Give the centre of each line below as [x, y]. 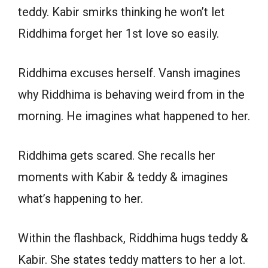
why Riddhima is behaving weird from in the [131, 94]
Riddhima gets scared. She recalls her [117, 155]
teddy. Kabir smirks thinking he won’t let [121, 12]
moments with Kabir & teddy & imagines [123, 177]
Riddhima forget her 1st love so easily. [118, 33]
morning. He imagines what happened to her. [134, 116]
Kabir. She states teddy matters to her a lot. [132, 259]
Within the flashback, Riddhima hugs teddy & [133, 238]
